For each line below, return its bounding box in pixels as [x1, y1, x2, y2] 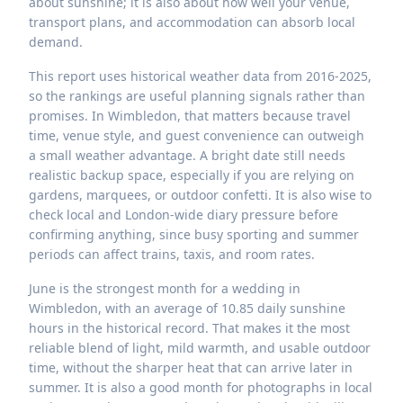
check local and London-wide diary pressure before [29, 206, 338, 224]
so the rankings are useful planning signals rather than [29, 87, 365, 105]
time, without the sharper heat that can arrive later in [29, 359, 353, 377]
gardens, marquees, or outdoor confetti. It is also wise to [29, 186, 372, 204]
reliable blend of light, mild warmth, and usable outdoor [29, 339, 371, 357]
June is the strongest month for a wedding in [29, 280, 300, 298]
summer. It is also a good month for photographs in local [29, 379, 372, 397]
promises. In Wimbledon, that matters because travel [29, 107, 351, 125]
